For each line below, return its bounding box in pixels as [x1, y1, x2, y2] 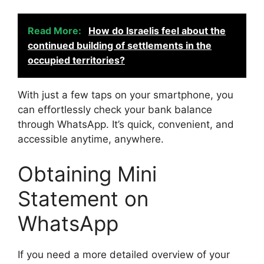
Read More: [28, 24, 84, 37]
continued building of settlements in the [28, 39, 212, 51]
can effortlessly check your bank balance [18, 103, 212, 115]
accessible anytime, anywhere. [18, 133, 164, 145]
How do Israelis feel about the [88, 24, 226, 37]
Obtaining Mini [18, 161, 157, 186]
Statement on [18, 186, 148, 211]
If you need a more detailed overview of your [18, 249, 230, 260]
